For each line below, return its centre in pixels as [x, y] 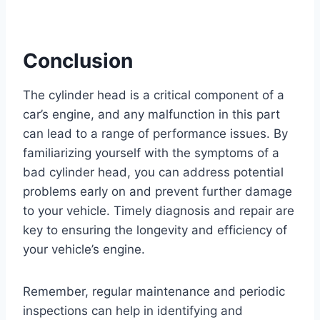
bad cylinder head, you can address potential [153, 172]
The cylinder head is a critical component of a [154, 95]
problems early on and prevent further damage [157, 192]
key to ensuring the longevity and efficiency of [155, 230]
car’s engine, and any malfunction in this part [151, 115]
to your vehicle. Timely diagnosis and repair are [159, 211]
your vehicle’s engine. [84, 250]
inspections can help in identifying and [133, 311]
